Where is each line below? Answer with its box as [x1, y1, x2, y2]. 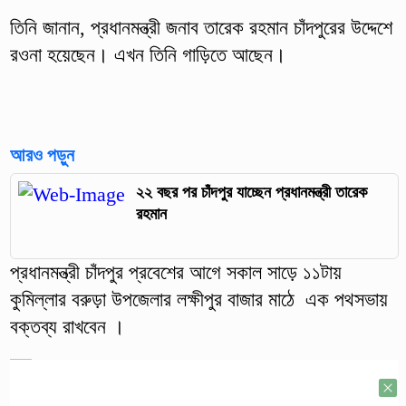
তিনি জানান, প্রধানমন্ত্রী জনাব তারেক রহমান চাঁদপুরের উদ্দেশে [9, 15, 392, 39]
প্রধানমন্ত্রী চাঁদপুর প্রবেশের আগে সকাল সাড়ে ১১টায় [9, 261, 342, 285]
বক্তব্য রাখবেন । [9, 315, 125, 339]
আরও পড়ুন [9, 144, 74, 165]
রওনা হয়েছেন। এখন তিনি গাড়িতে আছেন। [9, 43, 286, 66]
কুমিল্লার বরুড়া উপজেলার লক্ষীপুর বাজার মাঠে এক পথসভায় [9, 288, 388, 312]
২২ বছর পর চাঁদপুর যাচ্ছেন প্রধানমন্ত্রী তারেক [136, 182, 368, 201]
